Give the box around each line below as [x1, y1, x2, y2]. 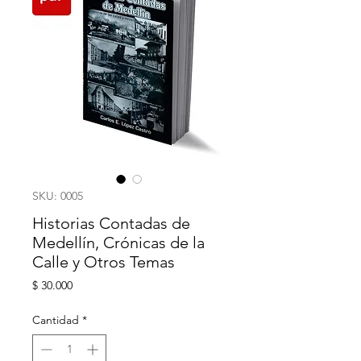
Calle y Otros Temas [32, 252, 175, 272]
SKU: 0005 [32, 189, 83, 203]
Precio [72, 277, 103, 292]
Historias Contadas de [32, 214, 190, 233]
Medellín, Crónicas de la [32, 233, 205, 252]
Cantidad [32, 313, 79, 327]
